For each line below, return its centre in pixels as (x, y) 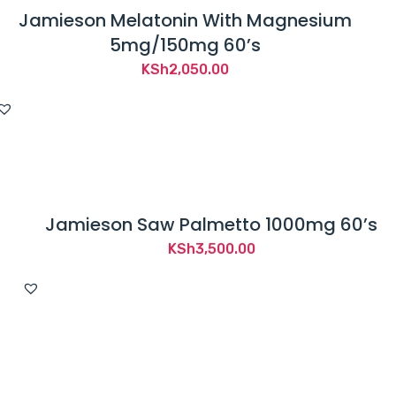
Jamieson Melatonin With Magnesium (185, 20)
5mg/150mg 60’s (185, 45)
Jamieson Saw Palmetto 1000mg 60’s (211, 224)
